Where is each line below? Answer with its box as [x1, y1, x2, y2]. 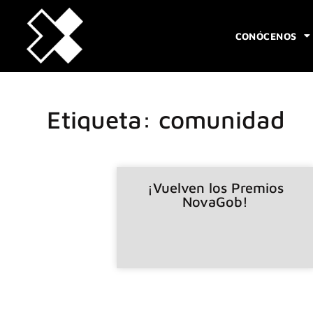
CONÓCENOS [235, 29, 297, 42]
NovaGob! [182, 193, 249, 210]
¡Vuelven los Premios [147, 179, 284, 196]
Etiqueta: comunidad [47, 105, 286, 133]
